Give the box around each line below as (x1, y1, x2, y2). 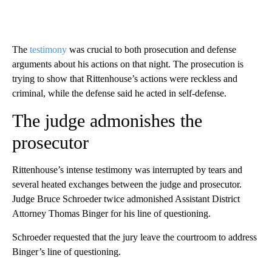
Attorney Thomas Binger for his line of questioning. (12, 208, 211, 219)
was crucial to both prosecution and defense (69, 44, 236, 55)
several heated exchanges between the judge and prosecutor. (12, 178, 242, 189)
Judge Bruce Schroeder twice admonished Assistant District (12, 193, 240, 204)
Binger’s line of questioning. (12, 246, 121, 257)
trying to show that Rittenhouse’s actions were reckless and (12, 73, 237, 84)
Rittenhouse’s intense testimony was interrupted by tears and (12, 164, 242, 175)
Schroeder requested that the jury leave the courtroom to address (12, 231, 257, 242)
